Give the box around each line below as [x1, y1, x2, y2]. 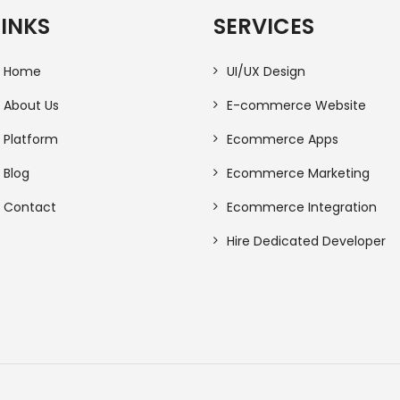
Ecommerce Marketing [227, 163, 370, 182]
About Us [4, 96, 59, 114]
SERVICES [213, 11, 314, 41]
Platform [4, 129, 58, 148]
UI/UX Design [227, 62, 305, 80]
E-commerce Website [227, 96, 366, 114]
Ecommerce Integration [227, 197, 377, 216]
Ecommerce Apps [227, 129, 338, 148]
